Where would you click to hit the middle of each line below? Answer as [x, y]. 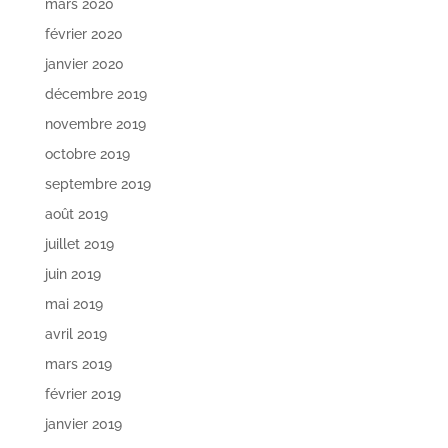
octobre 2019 [87, 154]
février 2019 [82, 394]
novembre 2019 [95, 124]
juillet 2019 [79, 244]
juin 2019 [72, 274]
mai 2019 [73, 304]
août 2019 [76, 214]
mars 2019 [78, 364]
